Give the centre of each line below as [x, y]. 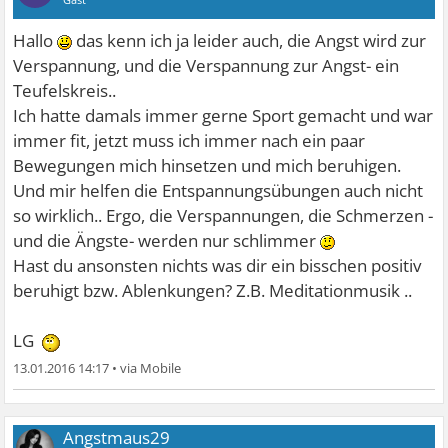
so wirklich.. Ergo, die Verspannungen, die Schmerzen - [223, 216]
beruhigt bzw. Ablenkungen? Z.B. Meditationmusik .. [213, 291]
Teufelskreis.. [65, 91]
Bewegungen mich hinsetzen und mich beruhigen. [207, 166]
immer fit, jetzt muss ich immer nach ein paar [189, 141]
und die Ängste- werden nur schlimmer [167, 241]
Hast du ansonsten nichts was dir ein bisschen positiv [217, 266]
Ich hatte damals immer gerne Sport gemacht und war [223, 116]
